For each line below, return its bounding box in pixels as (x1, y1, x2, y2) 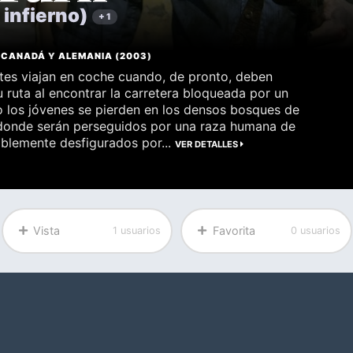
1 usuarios (113, 225, 162, 237)
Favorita (212, 224, 255, 238)
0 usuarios (290, 225, 340, 237)
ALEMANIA (58, 50, 113, 61)
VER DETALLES (175, 139, 241, 150)
